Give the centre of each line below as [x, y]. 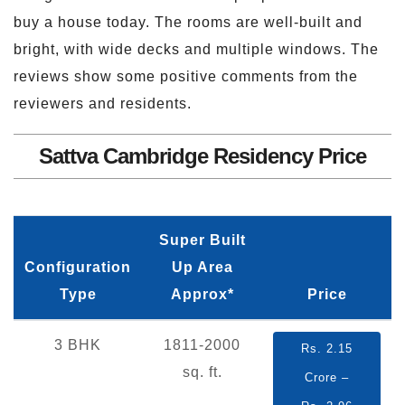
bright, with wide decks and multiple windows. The [196, 49]
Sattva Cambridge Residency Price [202, 155]
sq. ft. [202, 372]
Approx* [202, 294]
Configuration [78, 267]
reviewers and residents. [103, 103]
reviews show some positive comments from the [186, 76]
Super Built [202, 240]
